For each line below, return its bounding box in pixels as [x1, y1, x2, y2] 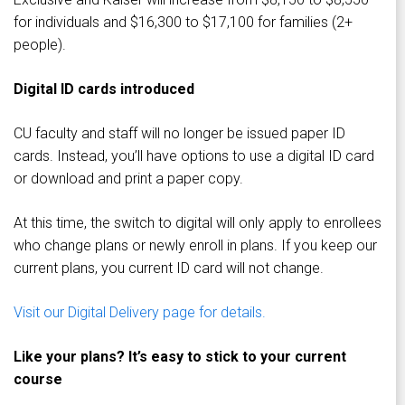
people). [14, 35, 66, 53]
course [14, 370, 62, 388]
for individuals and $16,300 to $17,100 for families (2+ [14, 13, 353, 31]
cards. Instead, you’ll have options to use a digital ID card [14, 146, 374, 165]
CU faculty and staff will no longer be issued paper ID [14, 124, 345, 142]
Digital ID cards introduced [14, 80, 194, 98]
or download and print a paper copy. [14, 169, 243, 187]
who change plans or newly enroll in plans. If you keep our [14, 236, 377, 254]
